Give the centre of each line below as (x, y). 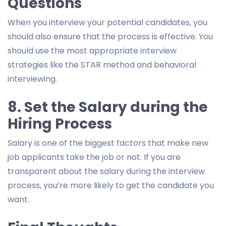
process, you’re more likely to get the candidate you (111, 185)
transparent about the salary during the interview (106, 171)
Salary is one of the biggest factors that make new (108, 143)
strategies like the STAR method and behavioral (102, 65)
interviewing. (32, 79)
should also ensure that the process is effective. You (110, 36)
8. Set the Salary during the (108, 107)
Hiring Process (60, 124)
